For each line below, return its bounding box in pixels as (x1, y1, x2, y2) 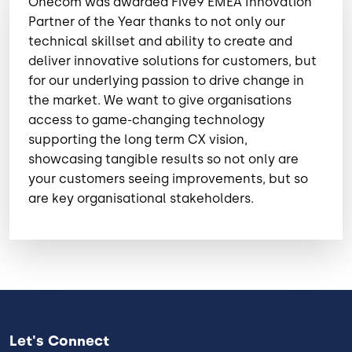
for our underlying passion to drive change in (28, 73, 304, 89)
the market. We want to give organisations (28, 93, 291, 108)
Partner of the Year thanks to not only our (28, 14, 285, 30)
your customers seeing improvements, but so (28, 171, 308, 187)
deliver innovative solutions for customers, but (28, 53, 317, 69)
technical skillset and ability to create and (28, 34, 292, 49)
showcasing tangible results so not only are (28, 152, 299, 167)
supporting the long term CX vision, (28, 132, 247, 148)
